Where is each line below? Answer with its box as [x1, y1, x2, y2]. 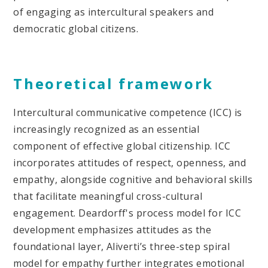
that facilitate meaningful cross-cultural [13, 189, 203, 203]
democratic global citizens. [13, 22, 139, 35]
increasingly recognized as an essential [13, 122, 200, 136]
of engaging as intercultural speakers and [13, 5, 214, 19]
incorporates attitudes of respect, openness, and [13, 156, 246, 169]
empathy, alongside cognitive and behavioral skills [13, 172, 253, 186]
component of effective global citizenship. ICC [13, 139, 231, 153]
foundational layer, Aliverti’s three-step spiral [13, 239, 230, 253]
